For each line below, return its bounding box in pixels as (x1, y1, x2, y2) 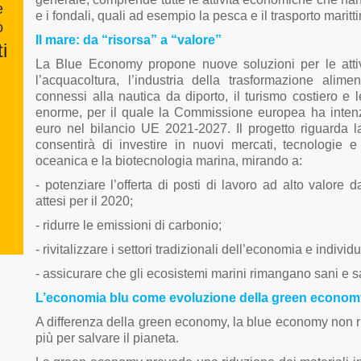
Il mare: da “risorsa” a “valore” (35, 33, 222, 47)
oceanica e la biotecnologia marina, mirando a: (35, 154, 302, 168)
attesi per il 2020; (35, 194, 133, 208)
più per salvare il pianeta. (35, 331, 179, 345)
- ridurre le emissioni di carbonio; (35, 218, 222, 232)
